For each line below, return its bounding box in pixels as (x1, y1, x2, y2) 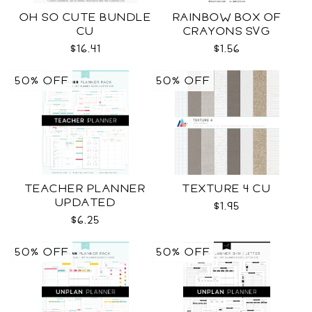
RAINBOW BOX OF (172, 9, 281, 26)
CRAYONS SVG (182, 23, 271, 40)
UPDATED (54, 194, 116, 211)
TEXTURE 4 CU (182, 180, 271, 197)
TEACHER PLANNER (24, 180, 146, 197)
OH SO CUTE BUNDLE (19, 9, 152, 26)
